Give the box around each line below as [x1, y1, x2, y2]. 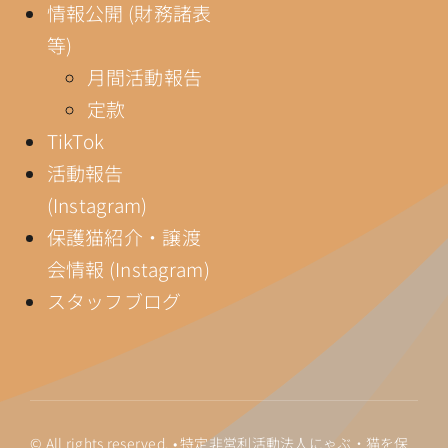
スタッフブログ [46, 286, 182, 314]
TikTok [46, 126, 105, 154]
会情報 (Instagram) [46, 254, 210, 282]
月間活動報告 [86, 62, 203, 90]
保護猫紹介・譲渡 [46, 222, 201, 250]
